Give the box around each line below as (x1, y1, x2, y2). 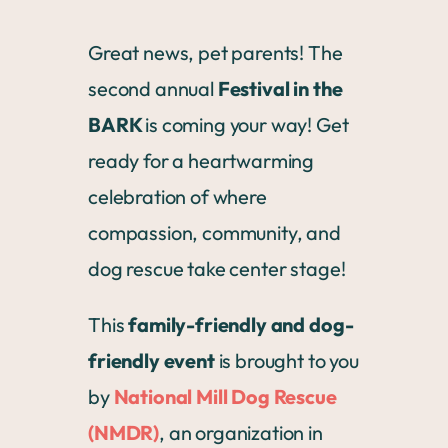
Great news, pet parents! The (88, 40, 343, 65)
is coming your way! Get (145, 112, 349, 137)
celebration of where (88, 184, 267, 209)
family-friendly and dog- (128, 312, 354, 337)
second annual (88, 76, 218, 101)
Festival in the (217, 76, 343, 101)
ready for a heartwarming (88, 148, 315, 173)
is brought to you (214, 348, 359, 373)
